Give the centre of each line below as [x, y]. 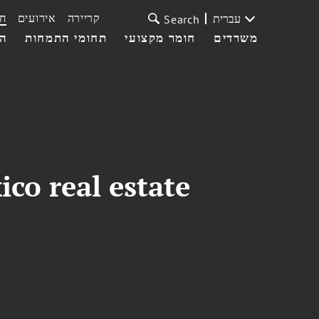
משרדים [236, 38]
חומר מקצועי [161, 38]
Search [182, 19]
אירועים [37, 18]
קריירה [84, 18]
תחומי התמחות [66, 38]
